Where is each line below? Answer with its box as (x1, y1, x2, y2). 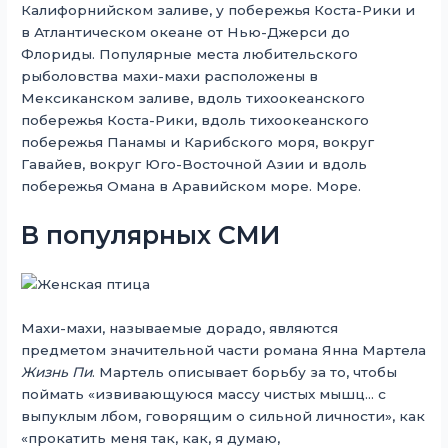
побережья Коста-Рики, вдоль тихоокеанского (21, 112, 370, 129)
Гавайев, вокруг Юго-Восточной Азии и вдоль (21, 156, 368, 173)
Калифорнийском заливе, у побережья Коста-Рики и (21, 2, 416, 19)
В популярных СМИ (21, 220, 281, 251)
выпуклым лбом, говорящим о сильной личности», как (21, 407, 426, 424)
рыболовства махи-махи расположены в (21, 68, 319, 85)
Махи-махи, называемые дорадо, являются (21, 319, 339, 336)
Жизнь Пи (21, 363, 93, 380)
